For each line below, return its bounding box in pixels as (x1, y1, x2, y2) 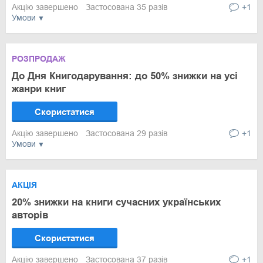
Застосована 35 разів (86, 2, 167, 12)
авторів (12, 210, 48, 221)
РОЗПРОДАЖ (12, 54, 66, 63)
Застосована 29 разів (86, 129, 167, 138)
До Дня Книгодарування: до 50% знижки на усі (12, 70, 238, 82)
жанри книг (12, 83, 66, 95)
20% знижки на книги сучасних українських (12, 197, 221, 208)
